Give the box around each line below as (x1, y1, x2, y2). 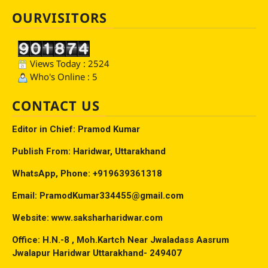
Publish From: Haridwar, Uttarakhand (12, 146, 166, 157)
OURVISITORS (12, 8, 107, 27)
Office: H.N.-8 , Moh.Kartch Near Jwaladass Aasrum (12, 234, 229, 246)
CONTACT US (12, 96, 100, 115)
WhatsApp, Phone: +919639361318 (12, 168, 162, 179)
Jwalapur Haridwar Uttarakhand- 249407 (12, 248, 182, 259)
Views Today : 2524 (28, 57, 109, 70)
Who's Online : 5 (28, 71, 98, 83)
